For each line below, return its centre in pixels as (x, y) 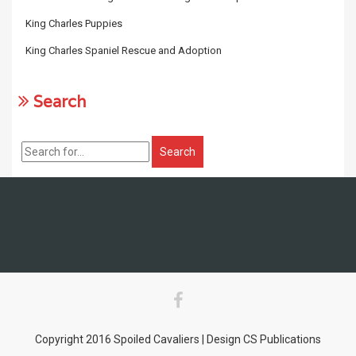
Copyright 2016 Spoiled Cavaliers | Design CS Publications (178, 340)
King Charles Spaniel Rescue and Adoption (124, 51)
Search (58, 102)
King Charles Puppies (74, 24)
